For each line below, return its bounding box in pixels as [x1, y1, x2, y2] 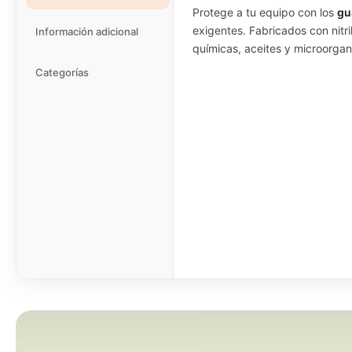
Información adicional [35, 25, 138, 38]
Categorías [35, 66, 89, 79]
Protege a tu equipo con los [192, 5, 337, 20]
